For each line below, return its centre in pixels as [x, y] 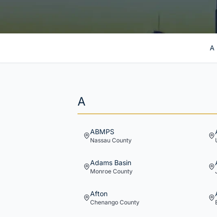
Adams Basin [111, 163]
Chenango [104, 202]
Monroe [101, 171]
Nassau [100, 140]
